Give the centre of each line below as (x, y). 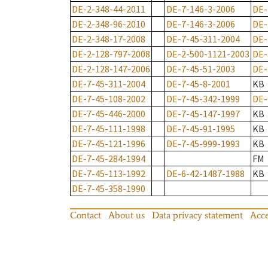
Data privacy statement (197, 215)
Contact (86, 215)
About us (127, 215)
